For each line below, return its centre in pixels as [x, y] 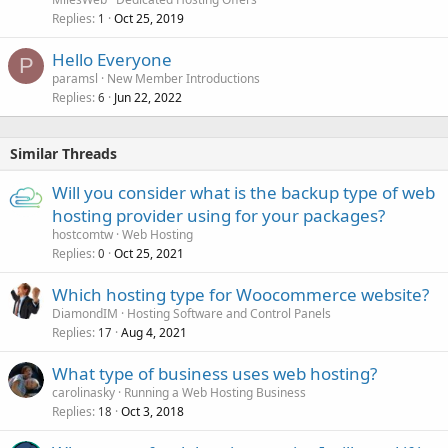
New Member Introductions [183, 78]
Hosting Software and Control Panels [229, 313]
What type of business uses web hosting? [214, 373]
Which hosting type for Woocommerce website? [240, 294]
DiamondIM [85, 313]
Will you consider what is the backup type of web [243, 192]
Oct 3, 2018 [152, 411]
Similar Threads [63, 153]
